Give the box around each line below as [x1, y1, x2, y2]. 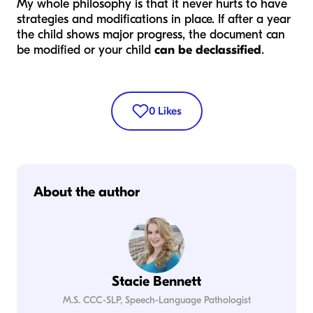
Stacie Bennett [112, 273, 201, 290]
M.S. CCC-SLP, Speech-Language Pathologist [62, 294, 251, 307]
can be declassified [154, 43, 261, 58]
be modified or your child [17, 43, 154, 58]
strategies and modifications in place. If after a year [17, 12, 291, 27]
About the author [34, 184, 140, 201]
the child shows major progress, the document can [17, 27, 285, 43]
